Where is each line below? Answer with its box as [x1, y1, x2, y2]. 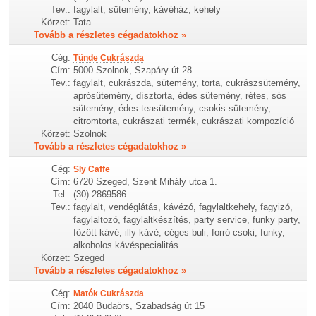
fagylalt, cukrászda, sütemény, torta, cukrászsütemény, [73, 77, 301, 88]
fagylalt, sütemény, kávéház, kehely [73, 4, 221, 15]
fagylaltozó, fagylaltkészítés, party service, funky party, [73, 214, 301, 225]
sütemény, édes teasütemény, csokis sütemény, [73, 102, 272, 114]
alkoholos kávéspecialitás [73, 239, 179, 250]
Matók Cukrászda [73, 288, 145, 298]
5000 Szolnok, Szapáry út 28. [73, 64, 195, 75]
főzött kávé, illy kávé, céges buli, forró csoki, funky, [73, 226, 286, 238]
